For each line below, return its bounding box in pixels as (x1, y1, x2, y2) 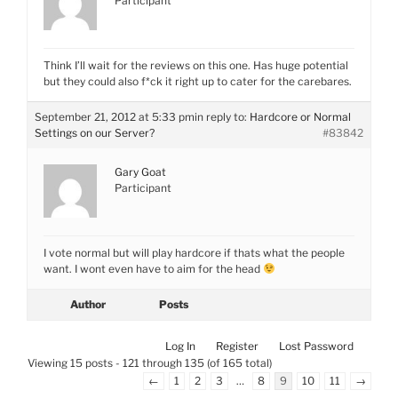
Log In (165, 339, 195, 353)
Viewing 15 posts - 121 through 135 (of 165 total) (28, 356, 272, 370)
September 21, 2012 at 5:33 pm (35, 110, 195, 123)
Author (70, 298, 106, 311)
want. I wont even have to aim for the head (44, 262, 263, 275)
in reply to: (195, 110, 250, 123)
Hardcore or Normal (250, 110, 351, 123)
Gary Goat (115, 165, 166, 179)
